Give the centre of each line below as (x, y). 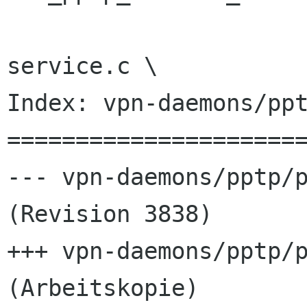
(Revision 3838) (110, 214)
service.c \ (82, 66)
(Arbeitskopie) (103, 288)
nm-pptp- (14, 29)
